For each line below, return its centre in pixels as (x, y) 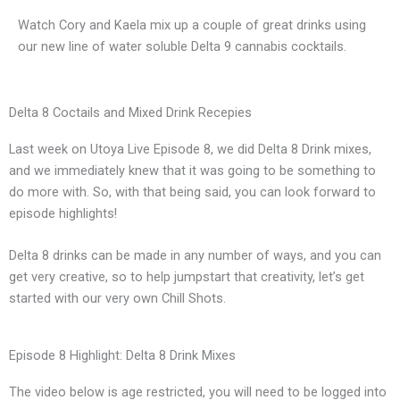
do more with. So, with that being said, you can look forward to (192, 192)
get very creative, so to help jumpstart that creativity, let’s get (187, 276)
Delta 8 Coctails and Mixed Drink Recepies (130, 112)
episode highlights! (65, 213)
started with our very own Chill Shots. (117, 298)
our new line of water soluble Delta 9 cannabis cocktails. (182, 47)
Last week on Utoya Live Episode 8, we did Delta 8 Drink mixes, (190, 149)
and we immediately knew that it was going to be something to (192, 170)
